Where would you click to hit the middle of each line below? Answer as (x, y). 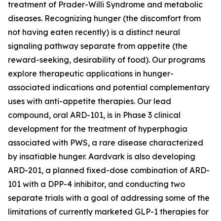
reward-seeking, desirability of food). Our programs (107, 60)
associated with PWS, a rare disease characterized (106, 143)
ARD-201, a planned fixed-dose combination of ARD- (109, 170)
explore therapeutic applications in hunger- (91, 74)
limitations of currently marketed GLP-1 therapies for (108, 212)
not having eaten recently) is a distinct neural (94, 32)
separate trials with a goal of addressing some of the (109, 198)
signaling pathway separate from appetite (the (98, 46)
